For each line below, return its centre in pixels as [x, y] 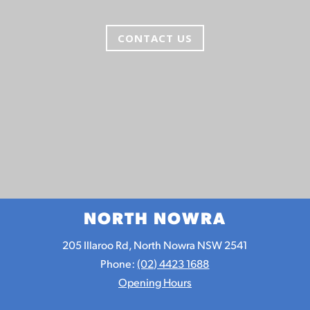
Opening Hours [155, 282]
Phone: [119, 263]
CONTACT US [155, 38]
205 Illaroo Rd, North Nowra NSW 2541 [155, 244]
